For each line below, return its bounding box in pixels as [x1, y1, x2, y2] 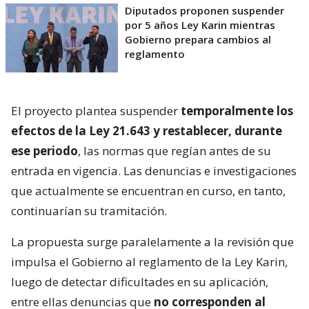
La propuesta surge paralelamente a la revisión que [11, 234, 294, 250]
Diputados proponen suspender [125, 3, 284, 18]
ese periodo [11, 143, 78, 159]
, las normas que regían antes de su [78, 143, 271, 159]
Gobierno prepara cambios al [125, 32, 271, 47]
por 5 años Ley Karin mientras [125, 18, 275, 32]
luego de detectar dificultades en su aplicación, [11, 274, 268, 290]
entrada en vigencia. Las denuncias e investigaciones [11, 163, 297, 179]
